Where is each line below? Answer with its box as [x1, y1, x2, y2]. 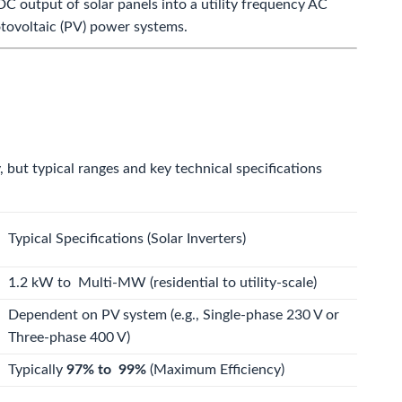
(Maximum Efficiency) [146, 363, 284, 377]
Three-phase [8, 330, 90, 345]
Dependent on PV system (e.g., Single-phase [8, 308, 286, 322]
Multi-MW [74, 275, 146, 290]
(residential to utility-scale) [146, 275, 317, 290]
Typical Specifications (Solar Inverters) [8, 232, 246, 246]
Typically [8, 363, 66, 377]
